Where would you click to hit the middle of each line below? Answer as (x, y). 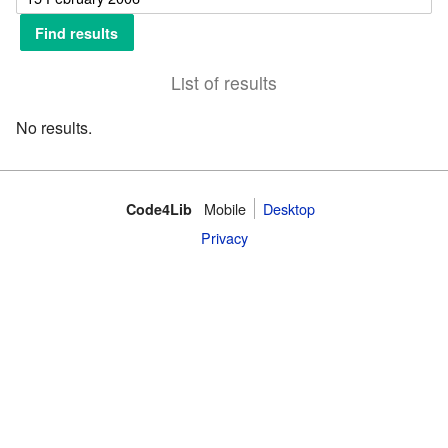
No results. (54, 128)
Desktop (288, 208)
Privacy (224, 237)
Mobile (224, 208)
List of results (224, 82)
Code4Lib (158, 208)
